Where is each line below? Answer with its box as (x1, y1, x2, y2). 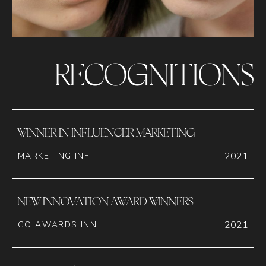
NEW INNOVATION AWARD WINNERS (18, 192, 194, 210)
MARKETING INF (18, 150, 90, 162)
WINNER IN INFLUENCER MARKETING (18, 123, 195, 141)
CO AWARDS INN (18, 219, 97, 231)
